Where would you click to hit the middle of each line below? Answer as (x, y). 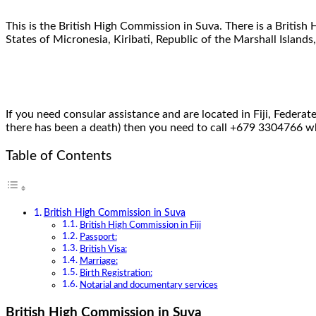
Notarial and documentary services (148, 286)
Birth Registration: (116, 274)
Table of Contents (59, 156)
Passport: (98, 238)
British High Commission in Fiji (140, 226)
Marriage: (98, 262)
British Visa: (103, 250)
